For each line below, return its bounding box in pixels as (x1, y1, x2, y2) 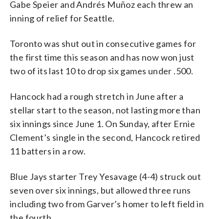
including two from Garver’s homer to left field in (10, 198, 204, 209)
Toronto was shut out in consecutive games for (10, 38, 196, 49)
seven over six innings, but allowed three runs (10, 184, 191, 196)
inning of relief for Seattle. (10, 12, 115, 23)
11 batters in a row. (10, 145, 86, 156)
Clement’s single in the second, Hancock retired (10, 131, 200, 143)
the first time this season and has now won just (10, 51, 195, 63)
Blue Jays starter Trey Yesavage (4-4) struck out (10, 171, 201, 182)
